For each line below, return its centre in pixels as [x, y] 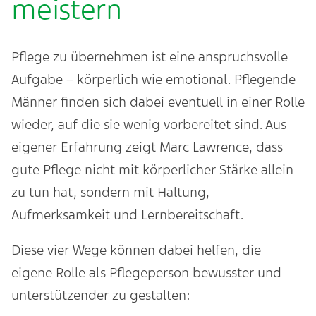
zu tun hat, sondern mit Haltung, [110, 192]
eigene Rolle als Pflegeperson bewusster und [146, 273]
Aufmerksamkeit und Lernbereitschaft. [127, 215]
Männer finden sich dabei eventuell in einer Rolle [158, 102]
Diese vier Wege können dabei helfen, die [136, 250]
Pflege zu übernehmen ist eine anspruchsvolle [150, 57]
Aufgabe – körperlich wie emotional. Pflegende [153, 79]
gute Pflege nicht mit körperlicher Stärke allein [152, 170]
